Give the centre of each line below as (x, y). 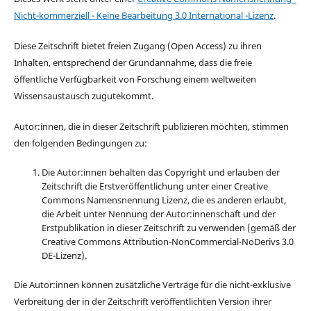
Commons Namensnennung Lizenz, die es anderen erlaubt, (163, 200)
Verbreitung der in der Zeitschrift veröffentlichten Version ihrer (142, 302)
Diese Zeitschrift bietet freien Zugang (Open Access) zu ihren (137, 46)
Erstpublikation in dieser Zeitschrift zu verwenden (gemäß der (168, 228)
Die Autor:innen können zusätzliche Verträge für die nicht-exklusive (152, 285)
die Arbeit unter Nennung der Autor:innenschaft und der (158, 214)
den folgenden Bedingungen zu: (80, 143)
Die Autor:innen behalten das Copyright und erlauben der (160, 173)
